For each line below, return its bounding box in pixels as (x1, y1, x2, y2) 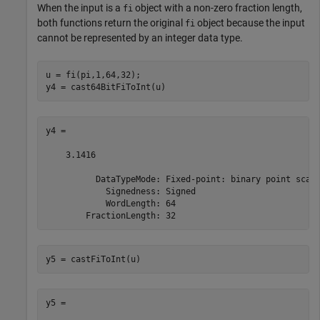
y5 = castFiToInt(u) (45, 254, 141, 264)
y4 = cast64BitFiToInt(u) (45, 81, 166, 92)
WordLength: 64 (45, 198, 176, 209)
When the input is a (37, 2, 123, 14)
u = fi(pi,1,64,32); (45, 69, 141, 80)
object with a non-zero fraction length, (133, 2, 302, 14)
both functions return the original (37, 17, 185, 29)
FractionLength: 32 (45, 210, 176, 221)
